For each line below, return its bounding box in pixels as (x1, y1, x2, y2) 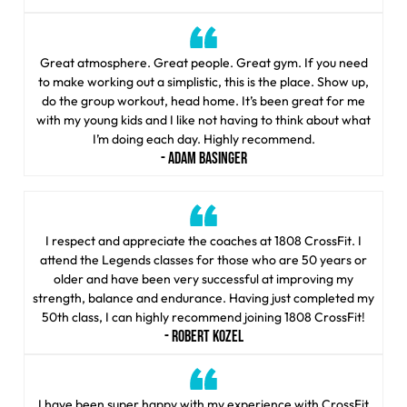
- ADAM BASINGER (160, 149, 247, 169)
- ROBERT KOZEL (164, 327, 243, 347)
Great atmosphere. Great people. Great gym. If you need (39, 55, 368, 72)
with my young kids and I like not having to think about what (36, 112, 371, 129)
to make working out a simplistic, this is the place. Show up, (38, 74, 369, 91)
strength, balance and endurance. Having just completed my (33, 290, 374, 307)
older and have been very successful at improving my (54, 271, 353, 288)
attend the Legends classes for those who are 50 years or (40, 252, 367, 269)
